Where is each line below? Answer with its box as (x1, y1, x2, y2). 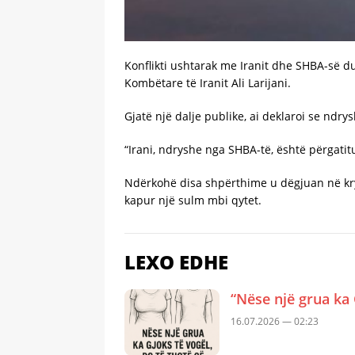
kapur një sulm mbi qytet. (124, 193, 261, 208)
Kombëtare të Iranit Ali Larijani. (124, 75, 291, 91)
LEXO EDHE (124, 249, 228, 276)
